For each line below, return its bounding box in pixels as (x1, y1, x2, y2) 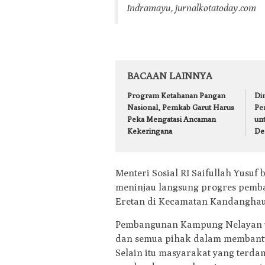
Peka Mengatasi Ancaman (127, 114, 216, 124)
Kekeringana (127, 125, 172, 135)
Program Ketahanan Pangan (127, 90, 225, 100)
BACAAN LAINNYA (127, 70, 212, 82)
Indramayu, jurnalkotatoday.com (127, 2, 256, 14)
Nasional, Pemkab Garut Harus (127, 102, 234, 112)
